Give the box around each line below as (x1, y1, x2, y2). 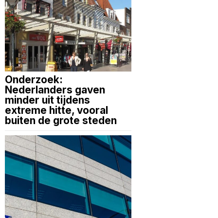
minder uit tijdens (5, 93, 90, 106)
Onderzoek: (5, 73, 63, 86)
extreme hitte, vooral (5, 104, 108, 116)
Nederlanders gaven (5, 83, 105, 96)
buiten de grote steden (5, 114, 117, 127)
